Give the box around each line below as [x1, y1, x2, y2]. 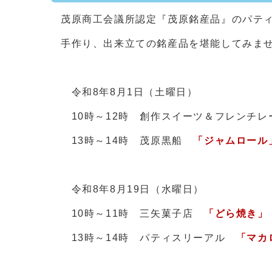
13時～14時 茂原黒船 [61, 135, 194, 146]
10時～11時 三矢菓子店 [61, 208, 204, 219]
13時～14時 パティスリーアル [61, 232, 236, 243]
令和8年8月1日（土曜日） [61, 86, 198, 97]
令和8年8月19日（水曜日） [61, 183, 204, 194]
